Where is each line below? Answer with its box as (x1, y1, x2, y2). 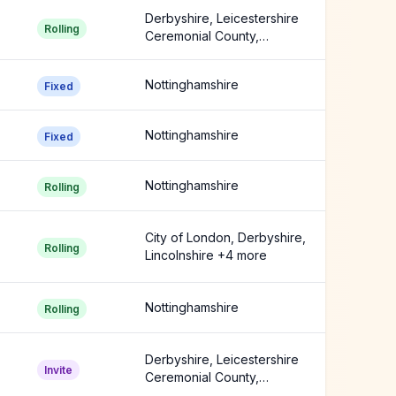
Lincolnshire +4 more (145, 247, 267, 263)
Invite (44, 363, 72, 377)
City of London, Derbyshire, (145, 230, 306, 245)
